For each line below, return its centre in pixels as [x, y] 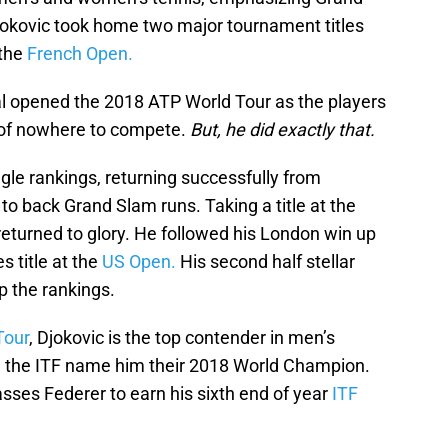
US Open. [139, 262]
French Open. [80, 54]
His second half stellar [265, 262]
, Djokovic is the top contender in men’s [182, 338]
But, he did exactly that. [282, 130]
